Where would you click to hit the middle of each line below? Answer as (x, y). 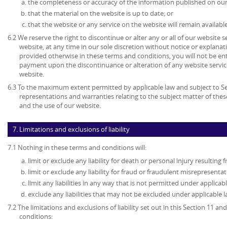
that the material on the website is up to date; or (101, 13)
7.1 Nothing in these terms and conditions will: (77, 148)
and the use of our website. (60, 106)
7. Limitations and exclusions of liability (71, 129)
